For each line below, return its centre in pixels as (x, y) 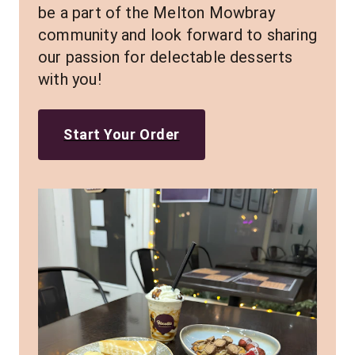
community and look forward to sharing (177, 35)
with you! (70, 79)
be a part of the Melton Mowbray (157, 13)
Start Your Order (122, 134)
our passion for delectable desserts (166, 57)
